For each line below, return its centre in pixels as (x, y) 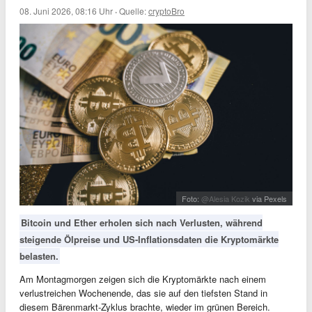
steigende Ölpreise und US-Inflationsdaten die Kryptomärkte (149, 240)
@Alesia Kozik (226, 199)
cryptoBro (166, 11)
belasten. (39, 256)
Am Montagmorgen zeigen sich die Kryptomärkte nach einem (143, 279)
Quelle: (134, 11)
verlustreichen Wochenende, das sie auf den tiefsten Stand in (143, 293)
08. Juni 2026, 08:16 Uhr (66, 11)
